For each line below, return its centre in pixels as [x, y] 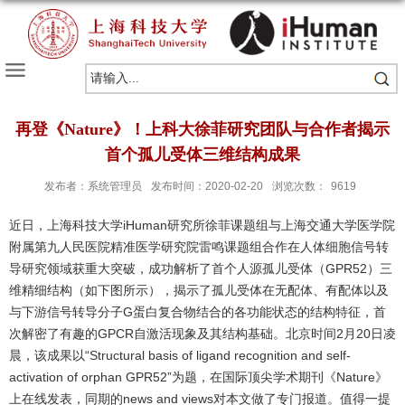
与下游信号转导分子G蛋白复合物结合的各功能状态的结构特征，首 [198, 312]
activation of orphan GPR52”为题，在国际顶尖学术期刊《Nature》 [198, 377]
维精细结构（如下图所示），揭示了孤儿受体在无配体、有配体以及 [199, 291]
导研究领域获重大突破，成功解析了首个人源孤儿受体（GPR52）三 [201, 269]
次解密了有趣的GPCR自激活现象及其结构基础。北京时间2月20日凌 [202, 334]
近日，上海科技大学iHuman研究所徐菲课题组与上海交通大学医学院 [202, 226]
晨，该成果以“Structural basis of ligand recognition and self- [180, 356]
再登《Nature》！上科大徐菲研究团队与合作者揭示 [202, 130]
